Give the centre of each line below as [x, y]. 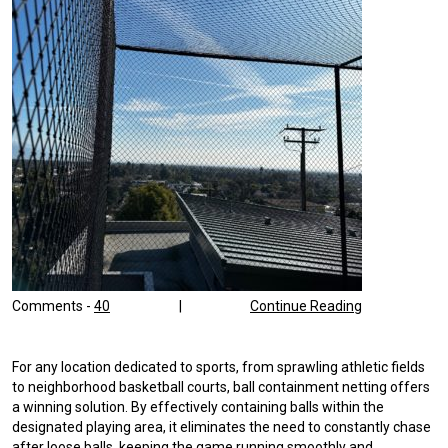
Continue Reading [306, 305]
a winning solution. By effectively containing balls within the [198, 406]
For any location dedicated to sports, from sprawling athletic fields [218, 366]
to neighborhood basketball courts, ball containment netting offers [221, 386]
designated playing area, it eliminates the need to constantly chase [221, 426]
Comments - [53, 305]
